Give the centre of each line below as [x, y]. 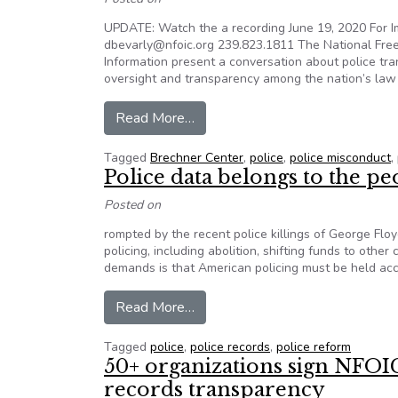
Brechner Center [197, 158]
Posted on [132, 205]
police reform [314, 347]
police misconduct [340, 158]
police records [230, 347]
